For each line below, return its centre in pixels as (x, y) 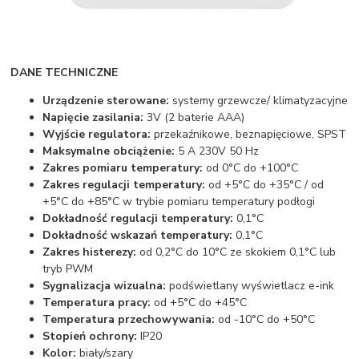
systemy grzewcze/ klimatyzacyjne (259, 100)
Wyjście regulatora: (97, 134)
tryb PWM (68, 268)
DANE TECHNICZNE (65, 72)
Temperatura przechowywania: (129, 319)
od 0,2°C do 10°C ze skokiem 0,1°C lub (236, 252)
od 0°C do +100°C (251, 167)
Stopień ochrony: (90, 336)
